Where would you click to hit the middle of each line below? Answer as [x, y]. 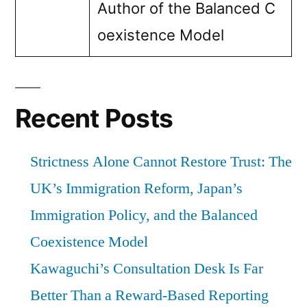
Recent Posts [94, 118]
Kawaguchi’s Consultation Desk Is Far [147, 268]
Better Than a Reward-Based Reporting [149, 295]
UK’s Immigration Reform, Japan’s [136, 188]
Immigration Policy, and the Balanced [144, 215]
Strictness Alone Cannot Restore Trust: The [161, 161]
